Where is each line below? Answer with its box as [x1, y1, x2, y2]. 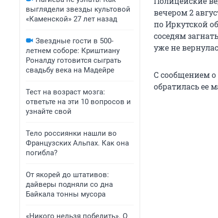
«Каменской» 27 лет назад [26, 15, 117, 23]
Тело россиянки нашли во [26, 129, 117, 138]
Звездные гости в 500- [36, 36, 113, 45]
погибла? [26, 148, 57, 157]
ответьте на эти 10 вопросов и [26, 97, 131, 106]
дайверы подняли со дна [26, 180, 113, 189]
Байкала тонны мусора [26, 190, 106, 199]
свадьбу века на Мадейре [26, 66, 114, 74]
